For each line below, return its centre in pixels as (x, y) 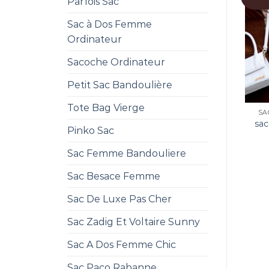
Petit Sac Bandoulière (120, 85)
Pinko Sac (91, 130)
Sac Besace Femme (114, 176)
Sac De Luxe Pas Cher (119, 199)
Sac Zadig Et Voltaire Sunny (134, 222)
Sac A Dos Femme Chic (122, 244)
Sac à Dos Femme (110, 24)
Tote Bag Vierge (106, 107)
